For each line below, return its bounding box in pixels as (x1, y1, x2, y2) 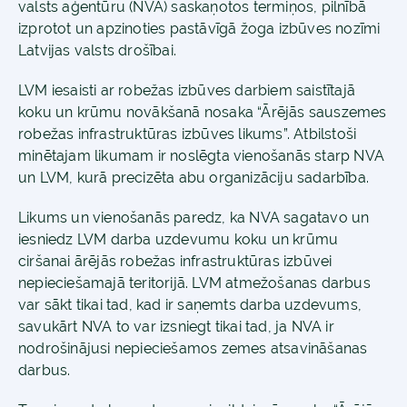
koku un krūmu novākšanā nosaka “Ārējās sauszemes (18, 104, 387, 121)
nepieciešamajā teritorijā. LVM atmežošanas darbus (18, 274, 371, 292)
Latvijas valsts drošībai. (18, 42, 176, 59)
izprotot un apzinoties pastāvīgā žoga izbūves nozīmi (18, 20, 381, 37)
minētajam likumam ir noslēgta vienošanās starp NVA (18, 147, 385, 164)
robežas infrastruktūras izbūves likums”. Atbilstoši (18, 125, 357, 143)
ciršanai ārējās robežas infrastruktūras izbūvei (18, 253, 333, 270)
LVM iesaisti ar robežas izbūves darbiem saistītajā (18, 82, 356, 99)
